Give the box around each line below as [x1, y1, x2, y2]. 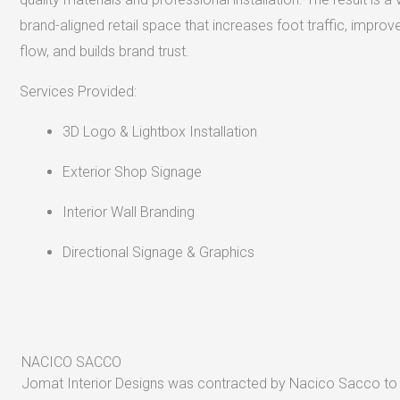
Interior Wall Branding [62, 203, 195, 221]
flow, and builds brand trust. [20, 42, 189, 60]
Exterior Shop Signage [62, 162, 202, 180]
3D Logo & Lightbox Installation [62, 122, 257, 140]
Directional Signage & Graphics [62, 243, 254, 261]
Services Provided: [20, 82, 137, 100]
